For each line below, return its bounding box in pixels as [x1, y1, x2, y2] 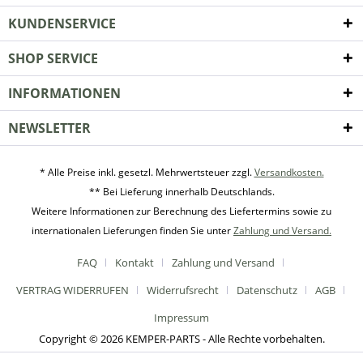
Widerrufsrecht [146, 283, 219, 298]
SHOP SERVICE [8, 49, 98, 67]
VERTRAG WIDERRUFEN [15, 283, 129, 298]
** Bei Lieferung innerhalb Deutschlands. [88, 185, 275, 199]
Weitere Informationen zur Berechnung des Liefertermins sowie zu [32, 204, 331, 219]
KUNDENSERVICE [8, 15, 116, 32]
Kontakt [114, 255, 154, 271]
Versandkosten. [254, 165, 324, 180]
